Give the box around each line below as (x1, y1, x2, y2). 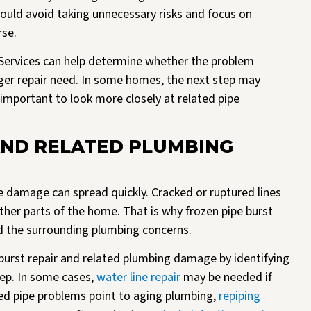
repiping (216, 287, 260, 305)
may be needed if (180, 268, 272, 286)
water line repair (94, 268, 180, 286)
